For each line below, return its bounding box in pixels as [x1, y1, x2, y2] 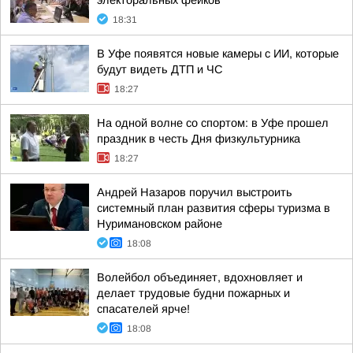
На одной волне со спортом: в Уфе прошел [97, 117, 329, 129]
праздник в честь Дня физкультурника [97, 132, 300, 145]
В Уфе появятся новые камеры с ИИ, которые [97, 47, 339, 60]
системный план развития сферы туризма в [97, 202, 330, 214]
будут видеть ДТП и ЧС [97, 63, 223, 76]
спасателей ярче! [97, 303, 190, 315]
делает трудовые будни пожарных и [97, 287, 290, 299]
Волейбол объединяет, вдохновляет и [97, 271, 303, 284]
